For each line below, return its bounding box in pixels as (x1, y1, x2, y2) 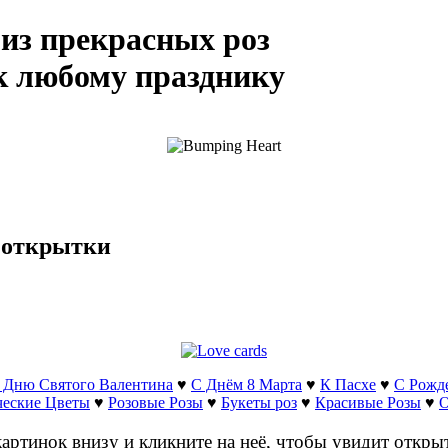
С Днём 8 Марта (191, 376, 302, 394)
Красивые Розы (315, 394, 421, 412)
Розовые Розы (108, 394, 203, 412)
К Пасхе (320, 376, 376, 394)
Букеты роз (221, 394, 297, 412)
